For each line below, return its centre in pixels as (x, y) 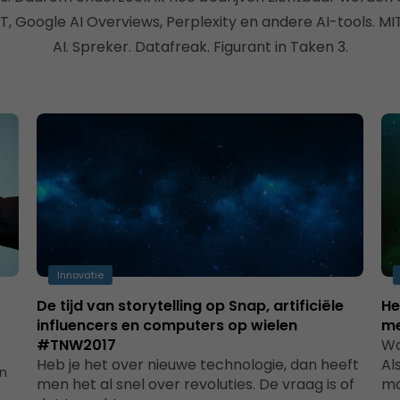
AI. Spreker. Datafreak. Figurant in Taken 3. (200, 47)
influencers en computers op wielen (167, 326)
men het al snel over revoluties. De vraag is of (195, 385)
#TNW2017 (76, 346)
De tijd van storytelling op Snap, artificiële (190, 306)
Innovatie (80, 275)
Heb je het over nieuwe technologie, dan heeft (197, 365)
